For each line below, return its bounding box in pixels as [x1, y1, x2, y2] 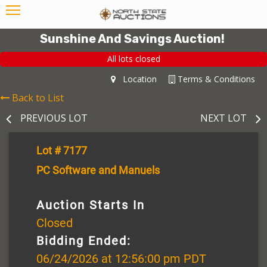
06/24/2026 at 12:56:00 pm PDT [36, 251, 206, 266]
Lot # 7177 [36, 144, 87, 157]
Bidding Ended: [36, 233, 131, 248]
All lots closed [107, 53, 160, 65]
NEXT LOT [200, 111, 247, 125]
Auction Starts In [36, 197, 145, 212]
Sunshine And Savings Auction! [40, 32, 225, 46]
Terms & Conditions [175, 73, 255, 85]
